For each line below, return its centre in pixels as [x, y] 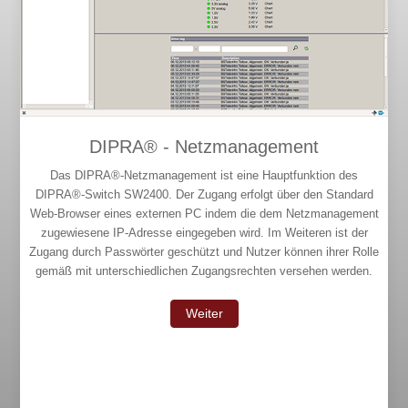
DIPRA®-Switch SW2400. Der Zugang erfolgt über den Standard [204, 195]
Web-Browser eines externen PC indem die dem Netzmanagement [204, 214]
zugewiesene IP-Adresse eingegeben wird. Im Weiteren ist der [204, 233]
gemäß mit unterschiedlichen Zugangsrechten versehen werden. [204, 271]
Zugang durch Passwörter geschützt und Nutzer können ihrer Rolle [204, 252]
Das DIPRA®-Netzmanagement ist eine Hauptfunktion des [204, 176]
